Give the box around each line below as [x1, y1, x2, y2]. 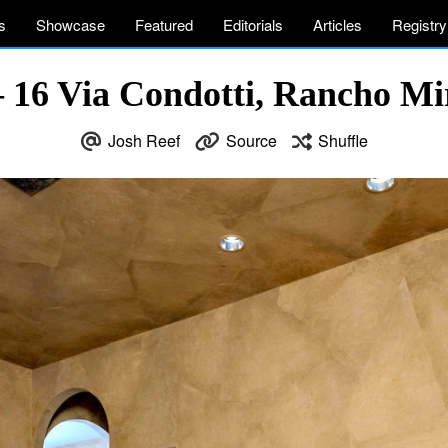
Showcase [36, 14, 105, 35]
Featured [135, 14, 193, 35]
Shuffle [317, 129, 368, 152]
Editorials [223, 14, 283, 35]
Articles [313, 14, 362, 35]
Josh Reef [107, 129, 180, 152]
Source [225, 129, 277, 152]
